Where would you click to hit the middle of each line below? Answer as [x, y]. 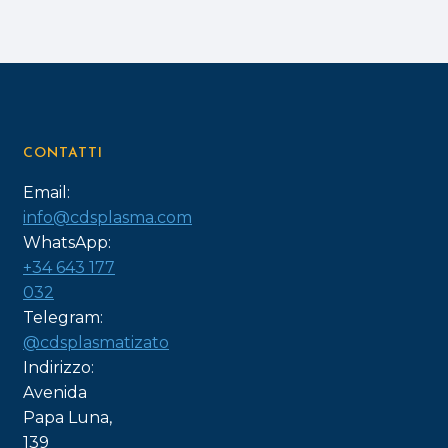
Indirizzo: [58, 367]
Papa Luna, [67, 417]
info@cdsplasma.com [107, 217]
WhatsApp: [67, 242]
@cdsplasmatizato [96, 342]
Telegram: [63, 317]
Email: [46, 192]
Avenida [55, 392]
